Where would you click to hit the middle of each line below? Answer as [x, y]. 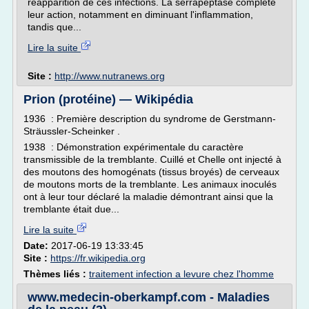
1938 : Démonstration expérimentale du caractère [133, 147]
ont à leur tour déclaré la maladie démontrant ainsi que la [148, 197]
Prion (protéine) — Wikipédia [108, 99]
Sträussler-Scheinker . [72, 131]
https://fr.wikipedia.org [98, 258]
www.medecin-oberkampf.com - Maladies [149, 297]
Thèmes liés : [56, 274]
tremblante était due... [71, 209]
